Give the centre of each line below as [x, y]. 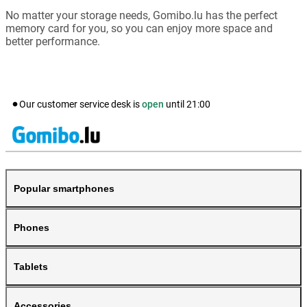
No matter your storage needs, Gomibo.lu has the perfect [142, 16]
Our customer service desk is [81, 105]
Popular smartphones [64, 189]
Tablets [31, 267]
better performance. [53, 42]
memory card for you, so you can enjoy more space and [139, 29]
